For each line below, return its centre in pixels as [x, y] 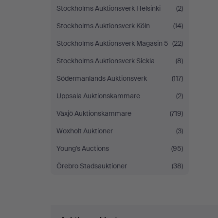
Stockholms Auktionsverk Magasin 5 [112, 43]
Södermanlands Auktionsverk [102, 78]
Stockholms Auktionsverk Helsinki [109, 8]
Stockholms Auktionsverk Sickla [106, 61]
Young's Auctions [83, 148]
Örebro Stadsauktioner [92, 166]
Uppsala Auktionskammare [98, 96]
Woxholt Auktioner [85, 131]
